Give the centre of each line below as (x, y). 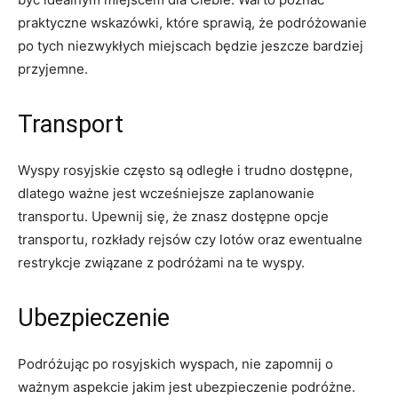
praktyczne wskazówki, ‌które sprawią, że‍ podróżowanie (192, 22)
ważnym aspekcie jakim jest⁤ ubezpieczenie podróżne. (187, 386)
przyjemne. (53, 68)
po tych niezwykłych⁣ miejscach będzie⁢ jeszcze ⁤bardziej (191, 45)
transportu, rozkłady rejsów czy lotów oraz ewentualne (190, 239)
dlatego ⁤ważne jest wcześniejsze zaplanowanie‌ (166, 193)
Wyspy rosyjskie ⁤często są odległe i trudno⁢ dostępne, (185, 170)
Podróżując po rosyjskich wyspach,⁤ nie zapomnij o (175, 363)
